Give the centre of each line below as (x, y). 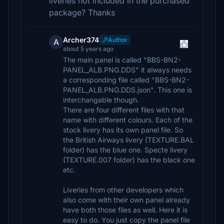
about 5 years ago (88, 49)
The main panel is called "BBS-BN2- (122, 60)
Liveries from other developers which (123, 190)
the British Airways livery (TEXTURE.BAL (128, 140)
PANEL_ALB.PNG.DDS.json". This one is (127, 90)
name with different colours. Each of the (128, 120)
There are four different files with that (124, 110)
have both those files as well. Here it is (125, 210)
